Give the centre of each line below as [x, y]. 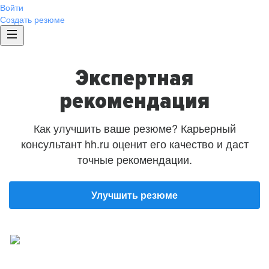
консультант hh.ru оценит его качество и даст [134, 144]
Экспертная [134, 78]
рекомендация [134, 101]
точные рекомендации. [134, 159]
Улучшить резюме [134, 195]
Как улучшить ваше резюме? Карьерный [134, 128]
